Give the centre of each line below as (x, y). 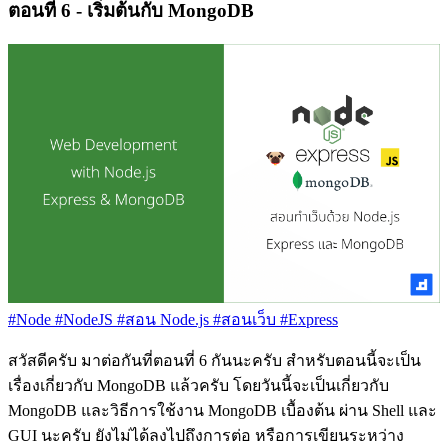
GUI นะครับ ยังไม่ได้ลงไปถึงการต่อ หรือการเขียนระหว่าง (206, 436)
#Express (307, 320)
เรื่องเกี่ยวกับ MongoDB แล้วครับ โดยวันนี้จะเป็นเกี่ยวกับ (198, 386)
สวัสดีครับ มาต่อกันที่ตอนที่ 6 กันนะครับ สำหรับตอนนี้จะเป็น (214, 361)
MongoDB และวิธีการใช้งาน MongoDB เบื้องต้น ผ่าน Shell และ (222, 411)
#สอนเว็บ (242, 320)
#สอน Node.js (161, 320)
